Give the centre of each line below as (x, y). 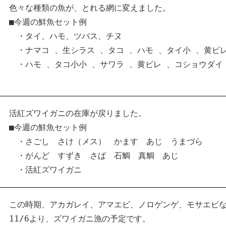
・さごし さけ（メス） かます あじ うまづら (106, 142)
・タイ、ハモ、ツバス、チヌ (66, 36)
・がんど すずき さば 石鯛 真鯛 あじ (98, 156)
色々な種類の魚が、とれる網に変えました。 (90, 8)
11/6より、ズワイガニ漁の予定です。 (80, 219)
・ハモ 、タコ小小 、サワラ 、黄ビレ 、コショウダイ (116, 64)
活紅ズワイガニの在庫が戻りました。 (78, 113)
